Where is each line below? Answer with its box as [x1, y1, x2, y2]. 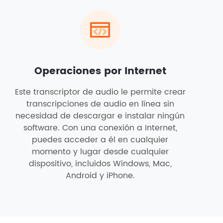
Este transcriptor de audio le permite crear [14, 86, 186, 99]
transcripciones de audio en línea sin [26, 98, 174, 111]
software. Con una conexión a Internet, [23, 121, 177, 134]
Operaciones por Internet [34, 63, 166, 80]
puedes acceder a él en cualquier [32, 133, 168, 146]
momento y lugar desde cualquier [31, 145, 169, 158]
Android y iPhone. [65, 169, 135, 182]
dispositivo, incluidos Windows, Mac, [28, 157, 172, 170]
